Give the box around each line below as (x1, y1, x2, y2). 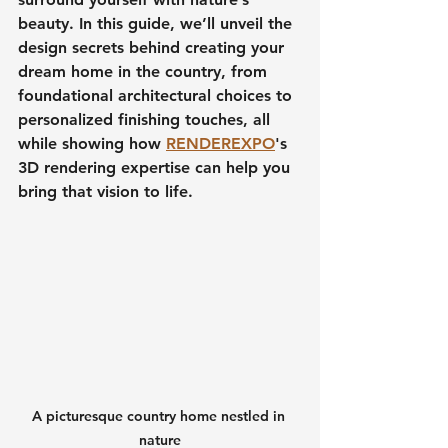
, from (221, 62, 272, 81)
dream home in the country (18, 62, 221, 81)
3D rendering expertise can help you (18, 158, 295, 177)
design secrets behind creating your (18, 38, 289, 57)
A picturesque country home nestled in (31, 406, 289, 425)
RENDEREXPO (166, 134, 275, 153)
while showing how (18, 134, 166, 153)
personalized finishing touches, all (18, 110, 275, 129)
